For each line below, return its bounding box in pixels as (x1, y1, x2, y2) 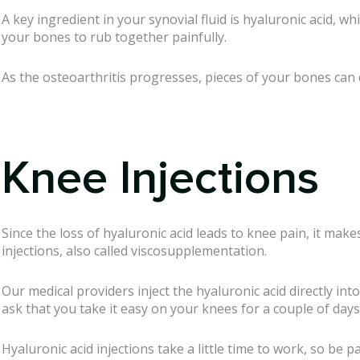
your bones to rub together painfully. (2, 27, 227, 46)
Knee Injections (2, 155, 319, 202)
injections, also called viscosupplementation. (2, 242, 267, 260)
